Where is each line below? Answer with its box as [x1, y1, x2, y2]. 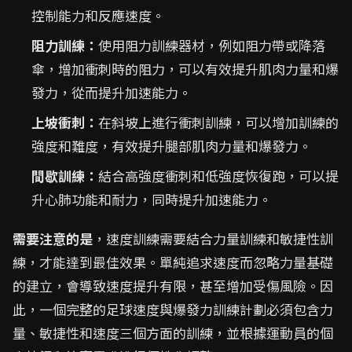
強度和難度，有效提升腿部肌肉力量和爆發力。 [31, 136, 312, 156]
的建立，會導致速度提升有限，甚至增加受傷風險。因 [13, 276, 333, 295]
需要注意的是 [13, 229, 93, 248]
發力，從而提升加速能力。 [31, 82, 192, 102]
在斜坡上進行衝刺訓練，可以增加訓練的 [98, 112, 339, 132]
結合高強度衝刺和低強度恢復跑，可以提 [98, 166, 339, 185]
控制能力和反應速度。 [31, 5, 165, 25]
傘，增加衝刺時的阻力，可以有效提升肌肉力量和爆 [31, 59, 339, 79]
